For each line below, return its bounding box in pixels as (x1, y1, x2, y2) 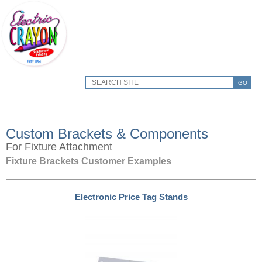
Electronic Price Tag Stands (74, 192, 188, 202)
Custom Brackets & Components (6, 126, 208, 142)
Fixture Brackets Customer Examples (6, 156, 171, 166)
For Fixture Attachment (6, 141, 112, 153)
